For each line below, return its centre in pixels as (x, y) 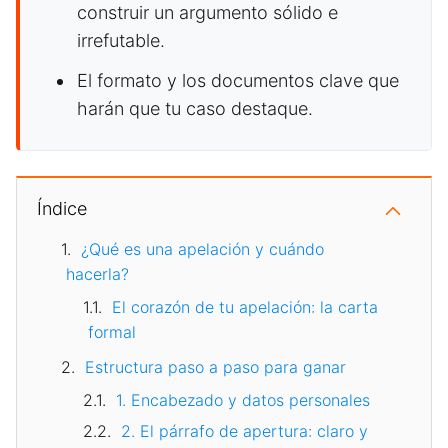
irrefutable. (121, 41)
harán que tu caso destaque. (195, 109)
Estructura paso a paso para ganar (215, 367)
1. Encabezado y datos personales (243, 400)
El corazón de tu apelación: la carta (245, 307)
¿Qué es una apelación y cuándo (202, 249)
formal (112, 332)
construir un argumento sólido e (207, 13)
